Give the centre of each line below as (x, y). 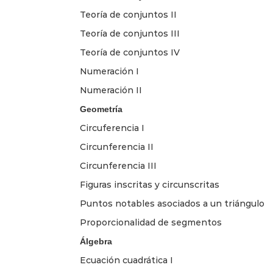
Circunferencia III (118, 165)
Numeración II (111, 90)
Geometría (101, 109)
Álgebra (96, 241)
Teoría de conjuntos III (130, 33)
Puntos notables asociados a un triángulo (172, 203)
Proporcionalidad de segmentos (151, 222)
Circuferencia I (112, 128)
